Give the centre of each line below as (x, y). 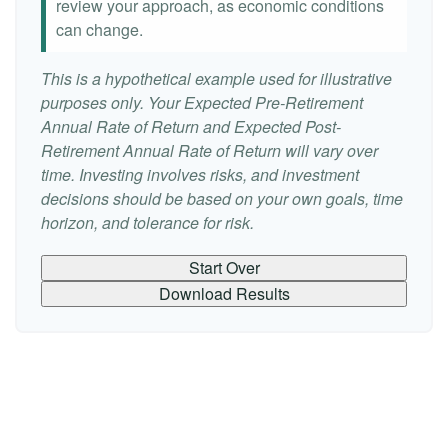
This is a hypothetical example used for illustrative (216, 78)
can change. (99, 29)
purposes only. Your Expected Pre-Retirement (202, 102)
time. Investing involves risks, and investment (200, 174)
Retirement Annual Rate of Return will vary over (209, 150)
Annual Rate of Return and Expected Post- (191, 126)
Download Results (224, 293)
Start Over (224, 267)
